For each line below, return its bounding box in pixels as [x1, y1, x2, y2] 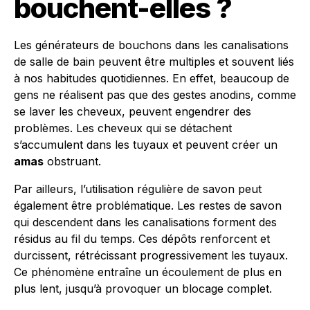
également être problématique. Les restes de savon [14, 199, 282, 212]
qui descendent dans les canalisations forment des [14, 215, 277, 229]
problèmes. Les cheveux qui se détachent [14, 121, 232, 135]
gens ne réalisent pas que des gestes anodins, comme [14, 88, 296, 102]
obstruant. [44, 154, 101, 168]
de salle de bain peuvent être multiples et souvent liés [14, 55, 294, 69]
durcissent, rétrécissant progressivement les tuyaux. [14, 248, 288, 262]
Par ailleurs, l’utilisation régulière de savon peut [14, 182, 262, 196]
